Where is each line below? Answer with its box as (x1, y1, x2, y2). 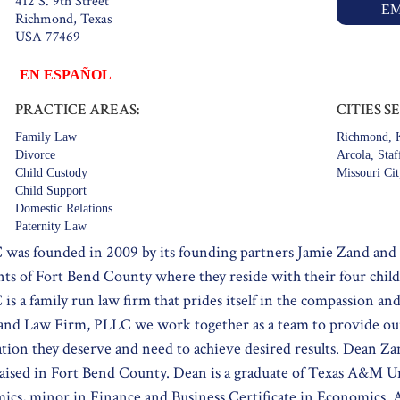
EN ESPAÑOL (19, 66, 112, 82)
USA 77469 (14, 27, 80, 46)
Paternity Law (14, 219, 87, 233)
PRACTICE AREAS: (14, 99, 139, 120)
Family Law (14, 129, 77, 144)
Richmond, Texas (14, 9, 112, 29)
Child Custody (14, 165, 87, 179)
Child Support (14, 183, 87, 197)
